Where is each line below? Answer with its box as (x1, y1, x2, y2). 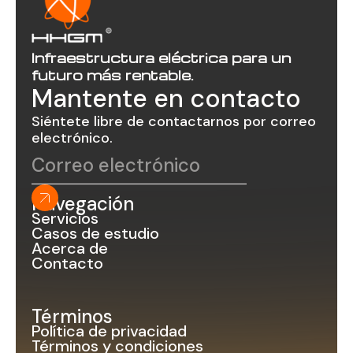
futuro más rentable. (32, 65, 194, 84)
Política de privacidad (32, 321, 187, 341)
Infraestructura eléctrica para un (32, 48, 291, 66)
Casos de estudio (32, 223, 159, 243)
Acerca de (32, 238, 108, 258)
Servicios (32, 208, 98, 229)
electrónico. (32, 128, 113, 147)
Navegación (32, 191, 134, 216)
